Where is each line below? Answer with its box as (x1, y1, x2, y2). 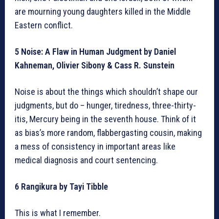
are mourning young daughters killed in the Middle (15, 6, 191, 17)
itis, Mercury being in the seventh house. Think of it (15, 114, 196, 125)
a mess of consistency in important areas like (15, 141, 175, 152)
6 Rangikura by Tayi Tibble (15, 181, 108, 192)
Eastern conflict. (15, 20, 73, 31)
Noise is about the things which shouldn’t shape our (15, 87, 198, 97)
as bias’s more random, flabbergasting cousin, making (15, 128, 202, 138)
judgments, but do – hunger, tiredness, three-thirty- (15, 100, 196, 111)
